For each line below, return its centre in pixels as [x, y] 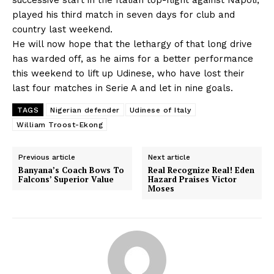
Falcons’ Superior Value [66, 179]
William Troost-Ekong [60, 124]
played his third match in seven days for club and [124, 14]
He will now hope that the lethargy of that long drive [132, 44]
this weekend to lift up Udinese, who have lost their [128, 73]
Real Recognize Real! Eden [202, 170]
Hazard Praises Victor [193, 179]
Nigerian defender [85, 110]
